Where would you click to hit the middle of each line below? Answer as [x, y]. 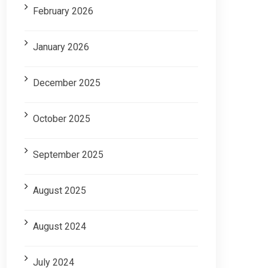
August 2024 [60, 227]
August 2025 [60, 191]
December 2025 [67, 83]
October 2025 [62, 119]
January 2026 [61, 47]
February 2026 [63, 11]
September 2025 [68, 155]
